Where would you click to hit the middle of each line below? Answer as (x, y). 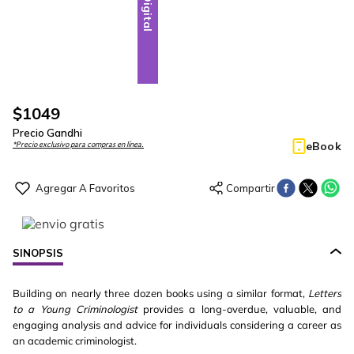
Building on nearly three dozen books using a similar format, (160, 293)
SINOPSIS (38, 253)
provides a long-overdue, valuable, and (239, 309)
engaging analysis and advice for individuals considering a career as (177, 325)
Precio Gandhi (47, 133)
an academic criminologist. (75, 341)
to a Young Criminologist (75, 309)
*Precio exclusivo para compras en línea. (78, 145)
